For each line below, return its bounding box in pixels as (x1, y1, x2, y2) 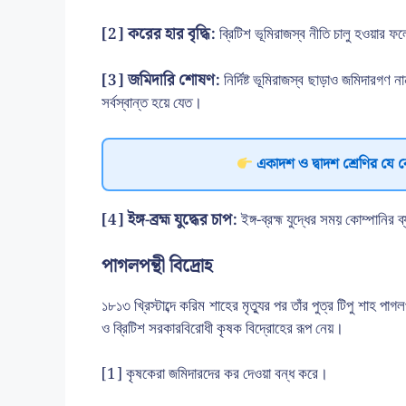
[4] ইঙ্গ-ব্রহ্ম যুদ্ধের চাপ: (101, 208, 241, 233)
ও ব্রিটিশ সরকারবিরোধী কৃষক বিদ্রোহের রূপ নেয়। (101, 315, 343, 342)
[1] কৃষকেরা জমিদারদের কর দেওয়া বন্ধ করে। (101, 362, 328, 387)
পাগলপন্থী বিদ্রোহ (101, 251, 212, 281)
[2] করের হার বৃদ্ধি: (101, 22, 219, 47)
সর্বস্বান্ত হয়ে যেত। (101, 90, 202, 116)
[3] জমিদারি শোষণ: (101, 67, 225, 93)
